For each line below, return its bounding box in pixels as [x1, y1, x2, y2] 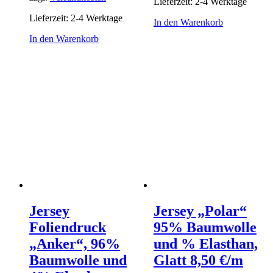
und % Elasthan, [153, 236, 258, 252]
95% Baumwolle [153, 219, 257, 236]
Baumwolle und [29, 252, 127, 269]
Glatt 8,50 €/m [153, 252, 243, 269]
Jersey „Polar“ [153, 203, 247, 219]
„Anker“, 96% [29, 236, 120, 252]
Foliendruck [29, 219, 106, 236]
